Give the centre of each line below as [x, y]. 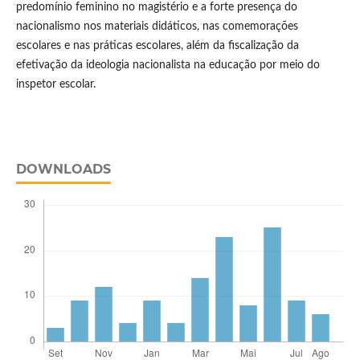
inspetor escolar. [55, 85]
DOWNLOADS [63, 170]
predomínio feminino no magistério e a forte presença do [156, 8]
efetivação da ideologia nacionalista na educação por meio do [168, 65]
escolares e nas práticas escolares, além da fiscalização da [157, 46]
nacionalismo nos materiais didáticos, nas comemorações [157, 27]
